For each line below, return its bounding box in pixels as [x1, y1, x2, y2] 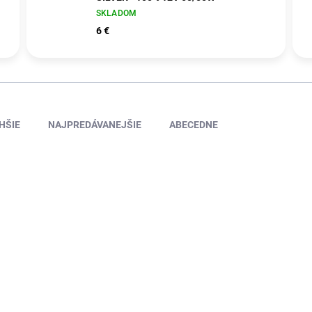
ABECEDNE [169, 119, 218, 131]
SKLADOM [95, 8, 137, 18]
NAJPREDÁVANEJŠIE [48, 119, 141, 131]
